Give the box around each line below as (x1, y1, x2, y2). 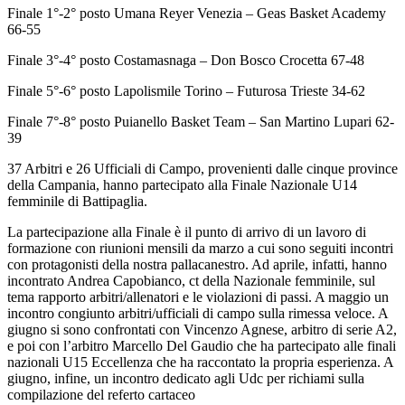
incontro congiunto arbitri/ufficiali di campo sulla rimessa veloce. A (7, 306, 388, 322)
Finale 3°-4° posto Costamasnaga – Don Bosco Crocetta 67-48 (7, 52, 364, 69)
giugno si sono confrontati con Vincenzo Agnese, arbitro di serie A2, (7, 322, 397, 338)
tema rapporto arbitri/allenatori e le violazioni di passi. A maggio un (7, 289, 389, 306)
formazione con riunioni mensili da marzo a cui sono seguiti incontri (7, 240, 393, 257)
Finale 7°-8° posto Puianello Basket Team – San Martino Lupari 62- (7, 114, 394, 130)
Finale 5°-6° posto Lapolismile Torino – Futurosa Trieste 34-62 (7, 83, 365, 99)
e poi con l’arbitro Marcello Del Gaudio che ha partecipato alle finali (7, 338, 396, 354)
